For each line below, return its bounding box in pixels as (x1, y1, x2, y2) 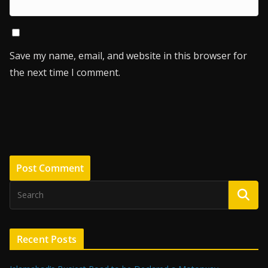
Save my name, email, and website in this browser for (10, 49, 247, 62)
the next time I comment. (10, 66, 120, 79)
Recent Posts (17, 233, 77, 246)
